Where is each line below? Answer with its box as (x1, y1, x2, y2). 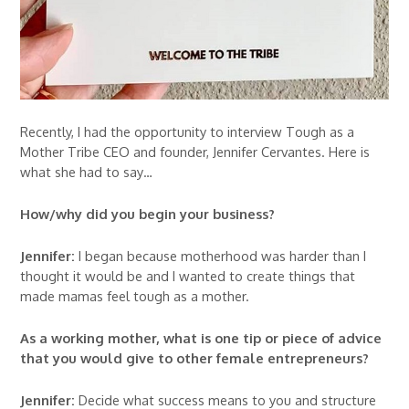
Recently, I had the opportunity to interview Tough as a (20, 122, 355, 140)
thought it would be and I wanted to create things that (20, 267, 356, 284)
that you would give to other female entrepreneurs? (20, 349, 370, 366)
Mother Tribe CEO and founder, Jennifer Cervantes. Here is (20, 142, 371, 160)
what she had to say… (20, 163, 153, 180)
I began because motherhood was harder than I (75, 246, 367, 264)
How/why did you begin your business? (20, 204, 276, 222)
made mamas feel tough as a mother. (20, 287, 250, 304)
